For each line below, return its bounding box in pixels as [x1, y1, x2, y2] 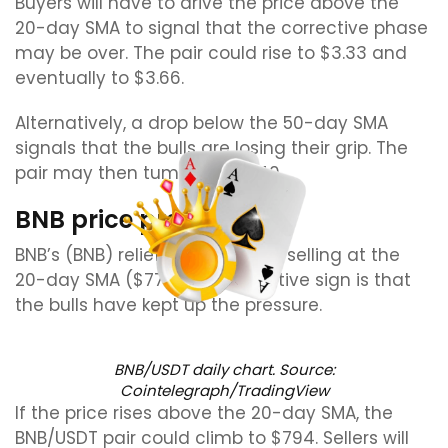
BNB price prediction [15, 203, 265, 236]
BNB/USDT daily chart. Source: [113, 359, 335, 380]
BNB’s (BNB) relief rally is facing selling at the [15, 243, 400, 267]
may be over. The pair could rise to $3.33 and [15, 41, 407, 65]
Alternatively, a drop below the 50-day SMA [15, 111, 388, 135]
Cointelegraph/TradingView [119, 380, 329, 401]
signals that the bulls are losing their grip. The [15, 136, 408, 160]
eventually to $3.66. [15, 66, 189, 90]
